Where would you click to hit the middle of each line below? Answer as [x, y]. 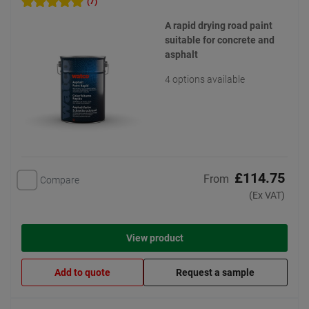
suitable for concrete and [220, 40]
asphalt [181, 54]
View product [154, 238]
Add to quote [82, 273]
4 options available [205, 79]
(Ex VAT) [267, 196]
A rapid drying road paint [219, 26]
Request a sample [216, 273]
